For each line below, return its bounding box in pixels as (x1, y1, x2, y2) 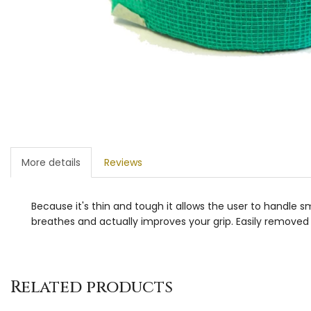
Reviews (104, 155, 142, 169)
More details (22, 155, 81, 169)
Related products (10, 276, 173, 299)
